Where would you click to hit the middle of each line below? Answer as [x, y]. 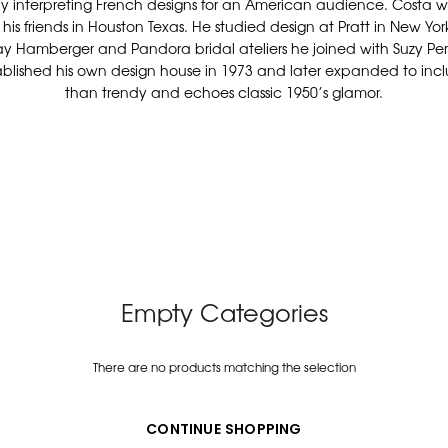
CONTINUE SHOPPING [224, 429]
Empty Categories [224, 312]
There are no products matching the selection [224, 367]
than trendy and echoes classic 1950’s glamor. [224, 92]
